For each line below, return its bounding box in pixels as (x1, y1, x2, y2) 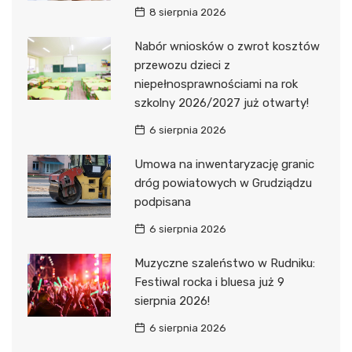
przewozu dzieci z (134, 58, 230, 73)
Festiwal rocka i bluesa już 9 (134, 275, 284, 290)
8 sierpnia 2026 (148, 6, 226, 19)
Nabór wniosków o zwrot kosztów (134, 39, 320, 54)
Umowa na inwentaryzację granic (134, 157, 314, 172)
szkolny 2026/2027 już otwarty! (134, 96, 309, 111)
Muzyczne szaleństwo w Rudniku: (134, 256, 315, 271)
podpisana (134, 195, 191, 210)
